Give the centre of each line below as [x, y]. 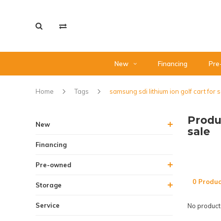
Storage [49, 185]
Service [48, 205]
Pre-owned [54, 165]
